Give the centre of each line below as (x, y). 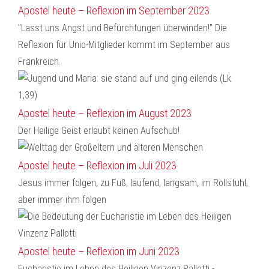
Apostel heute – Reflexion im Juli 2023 (97, 165)
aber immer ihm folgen (62, 200)
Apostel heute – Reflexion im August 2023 (105, 113)
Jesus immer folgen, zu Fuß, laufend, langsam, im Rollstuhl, (133, 183)
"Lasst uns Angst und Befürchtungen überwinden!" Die (122, 28)
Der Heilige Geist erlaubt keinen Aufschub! (99, 131)
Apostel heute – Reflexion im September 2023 (114, 11)
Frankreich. (39, 62)
